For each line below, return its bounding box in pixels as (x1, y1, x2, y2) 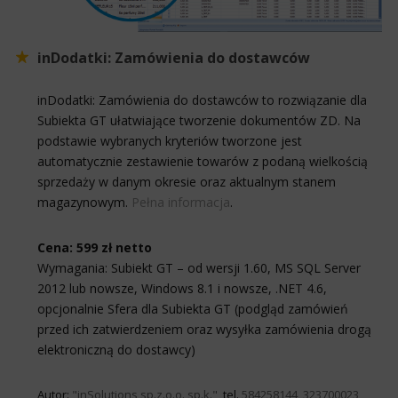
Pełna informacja (131, 193, 230, 211)
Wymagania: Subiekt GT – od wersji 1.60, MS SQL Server (37, 259, 361, 276)
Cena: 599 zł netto (37, 238, 152, 256)
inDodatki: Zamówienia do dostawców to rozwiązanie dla (37, 91, 367, 108)
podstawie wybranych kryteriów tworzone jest (37, 131, 302, 149)
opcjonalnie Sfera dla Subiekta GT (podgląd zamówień (37, 299, 348, 317)
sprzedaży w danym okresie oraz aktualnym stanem (37, 172, 336, 190)
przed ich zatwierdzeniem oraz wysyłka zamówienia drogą (37, 320, 371, 338)
